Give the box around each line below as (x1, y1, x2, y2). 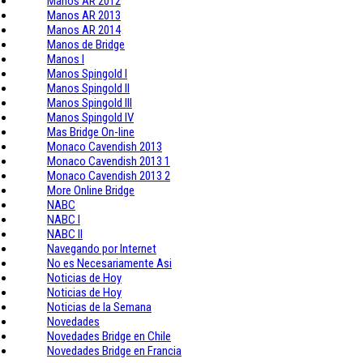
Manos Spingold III (47, 95, 132, 110)
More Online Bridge (47, 182, 135, 198)
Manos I (47, 51, 84, 66)
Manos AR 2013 (47, 7, 121, 23)
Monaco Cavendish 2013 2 (47, 168, 170, 183)
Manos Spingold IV (47, 109, 134, 125)
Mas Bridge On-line (47, 124, 135, 139)
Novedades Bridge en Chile (47, 328, 171, 344)
